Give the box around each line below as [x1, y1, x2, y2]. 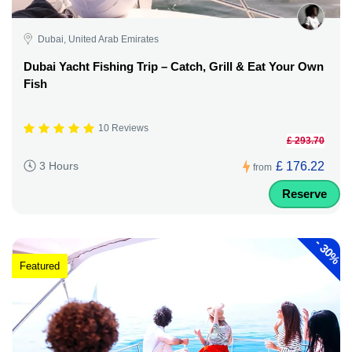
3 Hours [39, 159, 79, 173]
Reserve [282, 186, 327, 200]
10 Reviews [98, 123, 148, 134]
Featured [20, 260, 60, 272]
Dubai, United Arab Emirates [38, 33, 159, 45]
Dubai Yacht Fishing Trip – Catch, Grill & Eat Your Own [24, 59, 324, 73]
